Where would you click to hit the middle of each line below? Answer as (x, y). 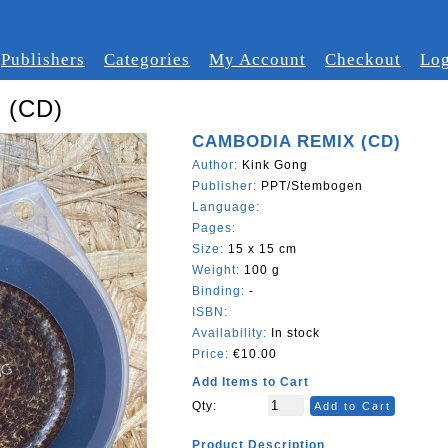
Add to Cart (352, 406)
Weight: (218, 270)
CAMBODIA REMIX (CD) (296, 141)
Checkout (363, 59)
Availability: (229, 333)
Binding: (220, 291)
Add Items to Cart (250, 382)
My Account (257, 59)
